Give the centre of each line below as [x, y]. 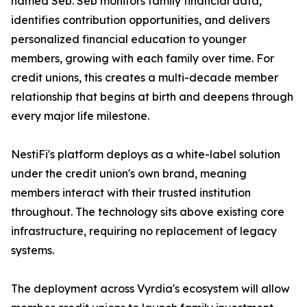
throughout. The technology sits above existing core [148, 212]
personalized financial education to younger [129, 39]
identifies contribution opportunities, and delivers [140, 20]
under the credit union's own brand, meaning [129, 174]
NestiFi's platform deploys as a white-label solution [146, 155]
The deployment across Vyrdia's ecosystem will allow [150, 289]
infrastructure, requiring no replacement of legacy [144, 231]
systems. [33, 250]
